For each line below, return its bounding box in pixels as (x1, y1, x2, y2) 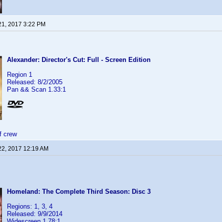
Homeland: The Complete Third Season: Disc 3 (7, 188, 151, 195)
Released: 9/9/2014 (7, 210, 62, 218)
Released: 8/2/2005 (7, 78, 62, 86)
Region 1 (7, 71, 32, 78)
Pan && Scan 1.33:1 (7, 86, 66, 93)
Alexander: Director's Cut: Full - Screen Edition (7, 56, 151, 63)
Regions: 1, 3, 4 (7, 203, 53, 210)
